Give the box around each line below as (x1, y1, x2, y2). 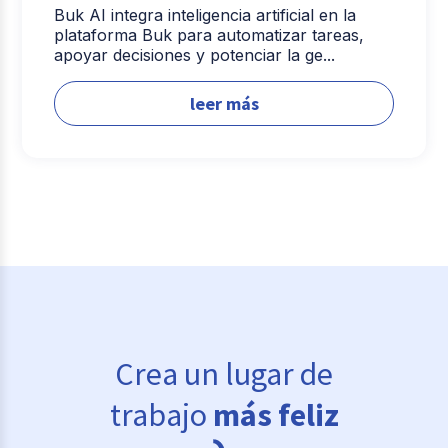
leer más (189, 91, 259, 115)
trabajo (109, 394, 213, 435)
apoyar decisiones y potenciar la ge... (54, 45, 336, 66)
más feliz (212, 394, 339, 435)
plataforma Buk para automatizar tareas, (54, 25, 365, 46)
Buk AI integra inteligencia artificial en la (54, 5, 357, 26)
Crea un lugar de (115, 353, 333, 394)
